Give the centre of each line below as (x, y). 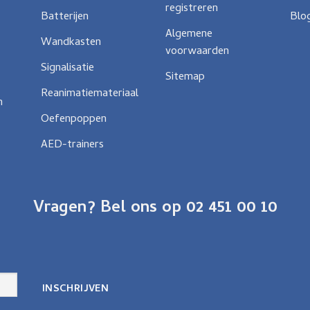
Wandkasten (71, 43)
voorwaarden (197, 52)
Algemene (189, 34)
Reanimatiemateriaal (90, 94)
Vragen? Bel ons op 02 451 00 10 (155, 208)
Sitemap (185, 77)
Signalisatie (67, 68)
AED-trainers (72, 145)
